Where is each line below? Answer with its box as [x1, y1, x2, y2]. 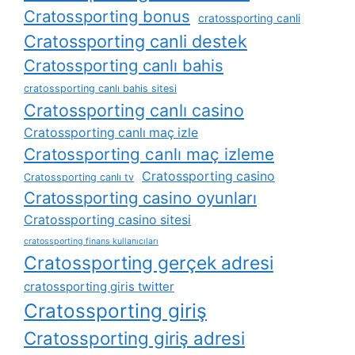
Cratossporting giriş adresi [24, 327, 245, 349]
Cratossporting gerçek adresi [24, 252, 273, 275]
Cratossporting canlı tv [24, 171, 134, 184]
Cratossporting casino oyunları [24, 188, 257, 208]
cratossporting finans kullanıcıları [24, 236, 158, 247]
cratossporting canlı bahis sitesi [24, 82, 177, 95]
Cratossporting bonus [24, 6, 190, 27]
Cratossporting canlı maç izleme [24, 144, 274, 165]
